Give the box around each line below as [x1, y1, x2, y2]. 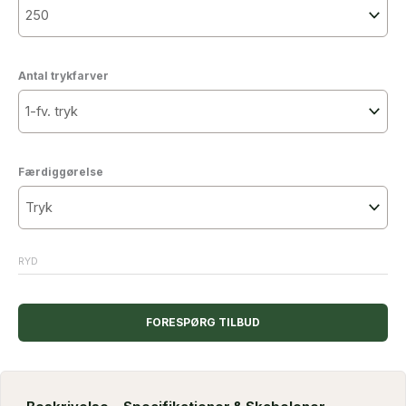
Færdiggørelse [18, 164, 103, 179]
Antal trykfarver [18, 68, 109, 82]
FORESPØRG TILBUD [146, 314, 260, 329]
